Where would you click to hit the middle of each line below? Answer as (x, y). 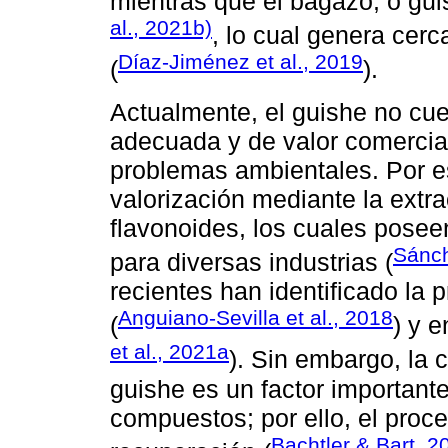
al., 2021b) (161, 27)
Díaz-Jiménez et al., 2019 (240, 62)
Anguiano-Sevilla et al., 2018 (255, 318)
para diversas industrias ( (251, 262)
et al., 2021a (169, 352)
